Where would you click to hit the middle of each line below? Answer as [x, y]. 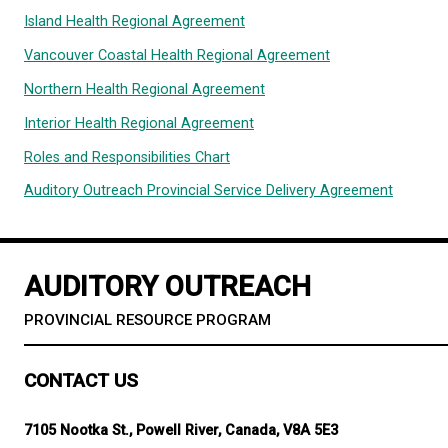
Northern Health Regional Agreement [181, 224]
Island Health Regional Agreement [168, 139]
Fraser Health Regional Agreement [169, 55]
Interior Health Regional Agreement [174, 266]
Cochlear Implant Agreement [147, 97]
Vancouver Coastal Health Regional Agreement [221, 181]
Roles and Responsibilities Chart [159, 308]
